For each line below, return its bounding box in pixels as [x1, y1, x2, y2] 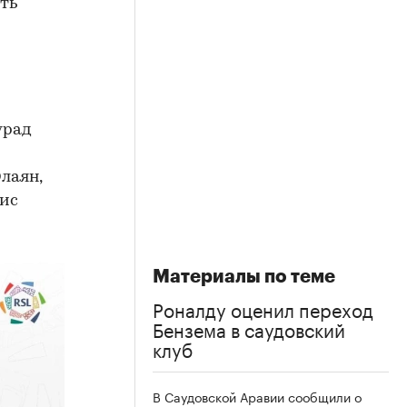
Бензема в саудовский [153, 313, 345, 342]
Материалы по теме [153, 267, 335, 286]
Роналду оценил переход [153, 293, 373, 323]
